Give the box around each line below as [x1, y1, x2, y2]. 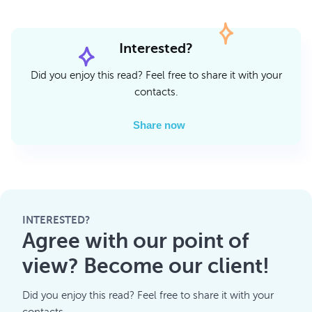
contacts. [134, 86, 178, 98]
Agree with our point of [22, 229, 249, 253]
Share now [132, 119, 185, 132]
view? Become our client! [22, 254, 270, 279]
